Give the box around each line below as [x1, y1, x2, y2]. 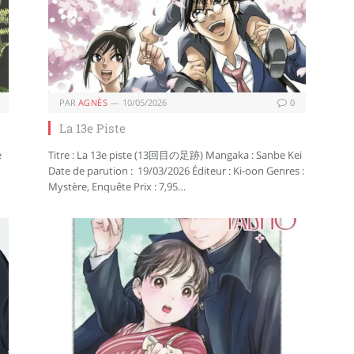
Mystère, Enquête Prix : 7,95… [48, 179, 186, 194]
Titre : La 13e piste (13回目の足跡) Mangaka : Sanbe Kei [48, 147, 302, 162]
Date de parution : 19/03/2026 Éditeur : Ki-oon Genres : [48, 163, 304, 178]
